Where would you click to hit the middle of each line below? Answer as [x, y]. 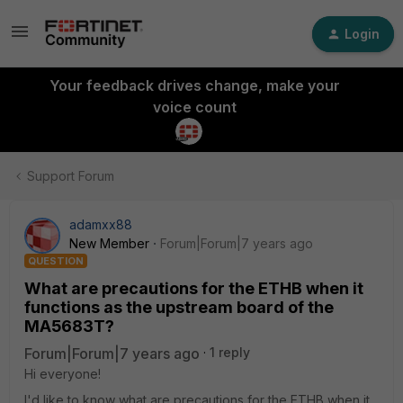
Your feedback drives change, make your [194, 85]
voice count [194, 107]
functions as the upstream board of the [179, 307]
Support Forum [71, 176]
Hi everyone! [63, 374]
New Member [109, 243]
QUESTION [56, 261]
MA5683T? [69, 326]
